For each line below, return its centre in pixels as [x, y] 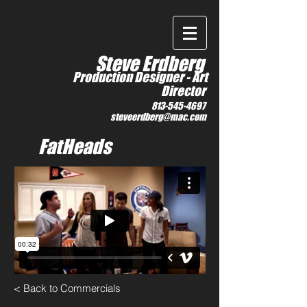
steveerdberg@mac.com [159, 117]
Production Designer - [132, 77]
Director [184, 91]
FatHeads [75, 147]
